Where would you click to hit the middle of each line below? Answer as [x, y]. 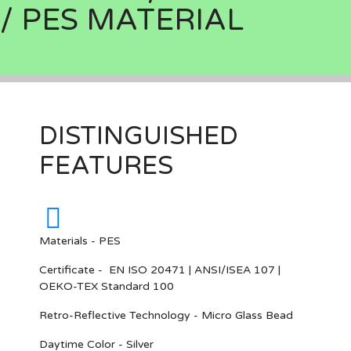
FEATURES [106, 166]
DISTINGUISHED [139, 136]
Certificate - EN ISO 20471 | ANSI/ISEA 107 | [160, 270]
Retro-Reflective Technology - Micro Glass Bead [166, 315]
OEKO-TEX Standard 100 [107, 286]
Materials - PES [80, 241]
